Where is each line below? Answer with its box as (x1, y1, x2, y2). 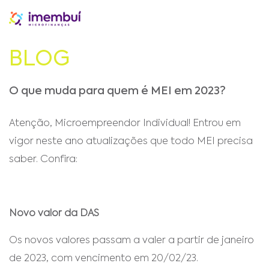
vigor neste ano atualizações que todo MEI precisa (9, 137, 253, 147)
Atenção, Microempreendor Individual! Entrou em (9, 119, 241, 128)
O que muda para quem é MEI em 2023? (9, 86, 226, 97)
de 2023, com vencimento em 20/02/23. (9, 254, 198, 264)
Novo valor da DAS (9, 209, 99, 219)
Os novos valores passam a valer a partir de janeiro (9, 236, 254, 246)
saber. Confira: (9, 155, 80, 165)
